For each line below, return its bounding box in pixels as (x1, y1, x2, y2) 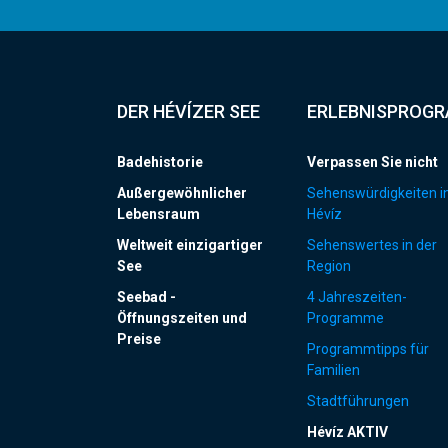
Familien (307, 361, 360, 378)
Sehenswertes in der (307, 236, 437, 253)
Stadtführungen (307, 392, 409, 409)
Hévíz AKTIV (307, 423, 388, 440)
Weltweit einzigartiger (117, 236, 263, 253)
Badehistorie (117, 153, 203, 170)
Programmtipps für (307, 340, 429, 357)
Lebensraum (117, 205, 200, 222)
